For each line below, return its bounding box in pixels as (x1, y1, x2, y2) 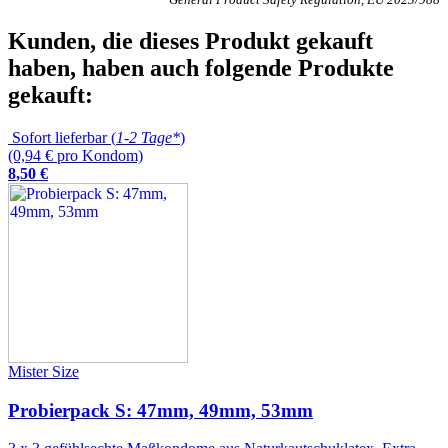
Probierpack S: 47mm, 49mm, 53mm (8, 399, 313, 421)
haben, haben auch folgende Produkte (8, 54, 394, 81)
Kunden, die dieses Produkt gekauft (8, 27, 373, 54)
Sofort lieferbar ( (8, 128, 116, 146)
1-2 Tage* (116, 128, 180, 146)
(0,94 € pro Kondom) (8, 146, 143, 164)
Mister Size (8, 362, 79, 380)
